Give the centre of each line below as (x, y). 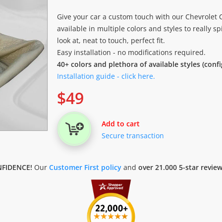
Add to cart (121, 124)
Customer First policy (85, 167)
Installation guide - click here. (106, 76)
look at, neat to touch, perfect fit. (111, 40)
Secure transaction (133, 136)
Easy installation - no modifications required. (131, 52)
